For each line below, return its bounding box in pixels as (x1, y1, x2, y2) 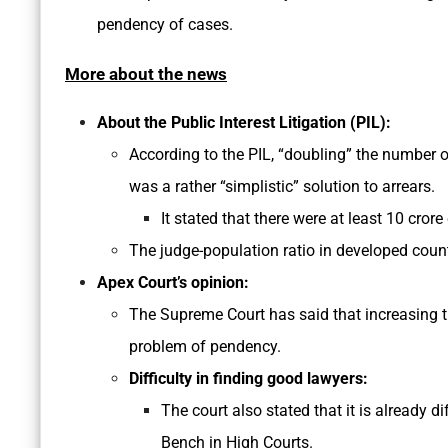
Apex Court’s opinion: (97, 273, 249, 293)
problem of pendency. (129, 337, 281, 357)
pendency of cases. (97, 15, 233, 35)
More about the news (65, 64, 227, 85)
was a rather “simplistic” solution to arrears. (129, 177, 435, 197)
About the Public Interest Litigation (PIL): (97, 113, 391, 133)
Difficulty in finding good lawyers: (129, 369, 368, 389)
